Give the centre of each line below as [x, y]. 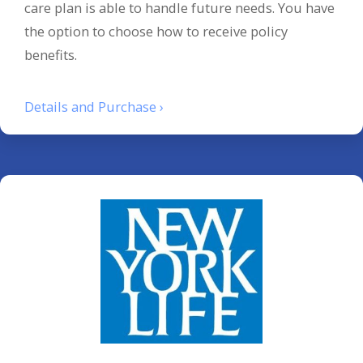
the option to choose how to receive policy [156, 32]
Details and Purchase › [94, 106]
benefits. [51, 55]
